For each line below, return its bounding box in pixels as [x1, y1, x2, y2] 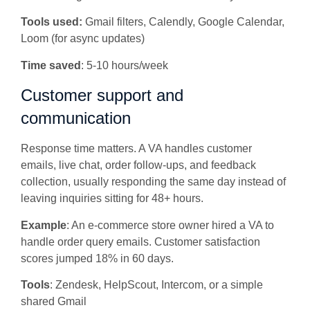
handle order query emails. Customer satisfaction [21, 235, 260, 248]
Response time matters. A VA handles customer [21, 143, 252, 155]
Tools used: [21, 16, 85, 28]
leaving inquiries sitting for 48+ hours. [21, 192, 206, 205]
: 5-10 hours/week [81, 59, 168, 71]
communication [21, 109, 131, 128]
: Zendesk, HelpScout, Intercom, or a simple [50, 278, 263, 291]
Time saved [21, 59, 81, 71]
